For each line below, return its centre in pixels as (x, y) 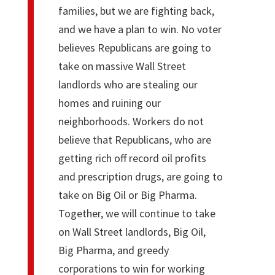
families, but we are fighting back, (136, 10)
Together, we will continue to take (137, 213)
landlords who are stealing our (128, 84)
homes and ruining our (109, 103)
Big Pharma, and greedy (113, 250)
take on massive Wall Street (122, 66)
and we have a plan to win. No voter (140, 29)
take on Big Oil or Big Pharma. (127, 195)
